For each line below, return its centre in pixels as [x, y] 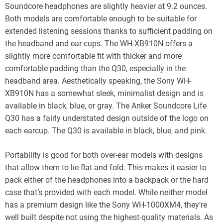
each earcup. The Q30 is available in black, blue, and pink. [106, 130]
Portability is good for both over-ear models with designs [104, 155]
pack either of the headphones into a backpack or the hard [107, 180]
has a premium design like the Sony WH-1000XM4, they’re [106, 205]
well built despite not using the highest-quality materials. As [109, 217]
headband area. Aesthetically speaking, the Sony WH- [98, 81]
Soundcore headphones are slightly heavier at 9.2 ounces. [106, 6]
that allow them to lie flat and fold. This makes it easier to [106, 167]
